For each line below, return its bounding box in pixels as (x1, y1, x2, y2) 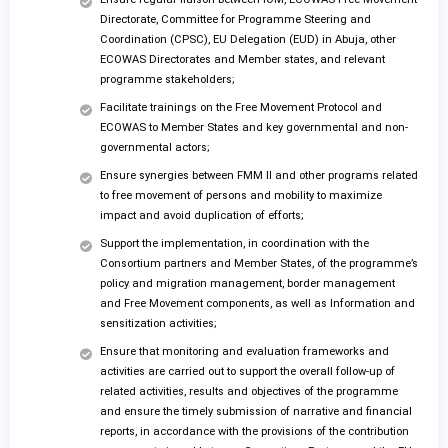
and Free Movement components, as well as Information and (100, 297, 415, 311)
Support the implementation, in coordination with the (100, 237, 369, 251)
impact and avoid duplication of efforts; (100, 209, 304, 223)
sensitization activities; (100, 317, 217, 331)
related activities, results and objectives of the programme (100, 385, 398, 399)
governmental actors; (100, 141, 210, 155)
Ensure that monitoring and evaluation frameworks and (100, 345, 389, 359)
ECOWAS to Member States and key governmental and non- (100, 121, 408, 135)
